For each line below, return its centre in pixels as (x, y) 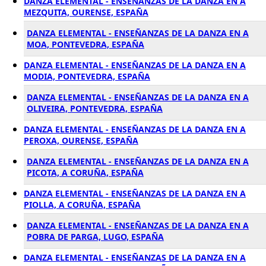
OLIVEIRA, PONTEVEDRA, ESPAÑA (95, 108)
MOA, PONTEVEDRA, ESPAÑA (85, 44)
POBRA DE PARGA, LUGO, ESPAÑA (95, 237)
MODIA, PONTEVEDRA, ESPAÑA (87, 76)
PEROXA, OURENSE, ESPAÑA (81, 140)
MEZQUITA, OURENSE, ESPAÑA (86, 12)
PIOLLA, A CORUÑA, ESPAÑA (82, 205)
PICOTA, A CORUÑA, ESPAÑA (85, 172)
